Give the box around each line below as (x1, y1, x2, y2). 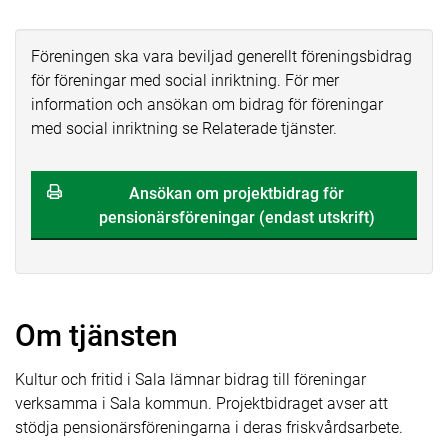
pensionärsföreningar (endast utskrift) (98, 208, 375, 228)
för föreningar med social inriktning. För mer (31, 71, 339, 90)
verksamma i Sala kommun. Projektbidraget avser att (15, 393, 388, 413)
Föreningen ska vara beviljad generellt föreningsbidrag (31, 47, 412, 66)
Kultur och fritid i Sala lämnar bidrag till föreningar (15, 369, 366, 389)
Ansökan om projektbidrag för (129, 184, 344, 204)
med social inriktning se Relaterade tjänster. (31, 119, 341, 138)
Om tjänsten (15, 317, 178, 353)
